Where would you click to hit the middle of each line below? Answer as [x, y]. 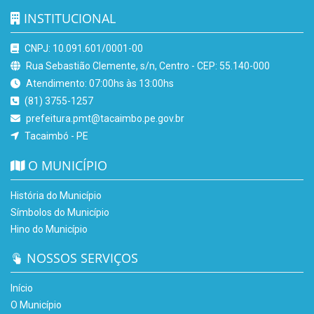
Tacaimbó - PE [55, 136]
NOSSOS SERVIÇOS [81, 258]
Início [22, 288]
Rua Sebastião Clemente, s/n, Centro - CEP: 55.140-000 [147, 66]
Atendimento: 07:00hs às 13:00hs [99, 84]
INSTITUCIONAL [68, 19]
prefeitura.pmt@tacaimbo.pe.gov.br [104, 119]
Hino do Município [49, 230]
